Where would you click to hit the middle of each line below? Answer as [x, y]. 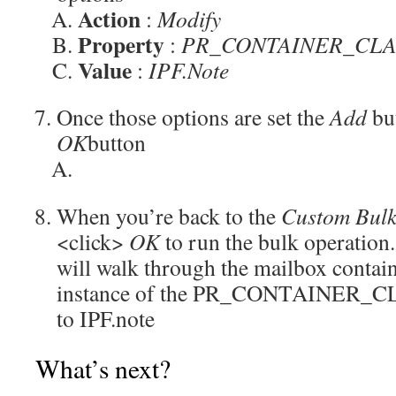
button [117, 142]
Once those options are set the [190, 117]
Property [121, 44]
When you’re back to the [169, 216]
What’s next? [103, 368]
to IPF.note [106, 318]
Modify [189, 19]
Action [109, 19]
